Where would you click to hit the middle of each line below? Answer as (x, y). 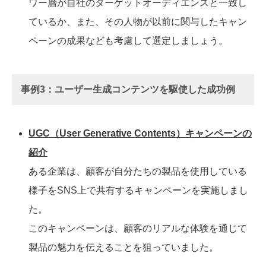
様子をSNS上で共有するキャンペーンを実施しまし (138, 191)
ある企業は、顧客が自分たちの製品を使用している (138, 172)
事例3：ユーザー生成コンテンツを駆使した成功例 (128, 90)
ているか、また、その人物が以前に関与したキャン (138, 22)
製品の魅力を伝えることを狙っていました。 (123, 248)
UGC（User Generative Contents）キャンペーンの (140, 134)
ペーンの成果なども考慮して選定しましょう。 (128, 41)
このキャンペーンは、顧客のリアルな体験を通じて (138, 229)
